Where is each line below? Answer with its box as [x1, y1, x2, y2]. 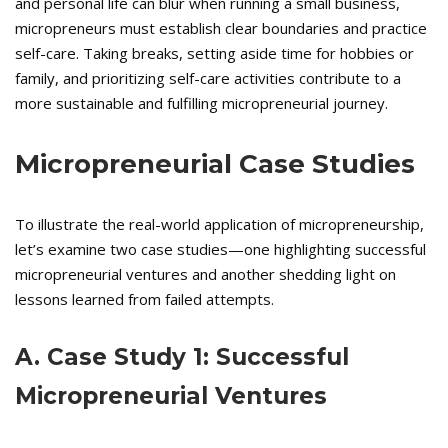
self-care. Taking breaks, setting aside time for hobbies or [15, 43, 414, 64]
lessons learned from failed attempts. [15, 289, 274, 310]
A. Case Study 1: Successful [15, 343, 349, 372]
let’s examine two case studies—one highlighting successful [15, 239, 426, 260]
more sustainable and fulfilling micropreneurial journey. [15, 93, 388, 114]
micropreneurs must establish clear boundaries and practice [15, 18, 427, 39]
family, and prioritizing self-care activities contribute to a [15, 68, 401, 89]
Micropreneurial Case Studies [15, 148, 415, 181]
